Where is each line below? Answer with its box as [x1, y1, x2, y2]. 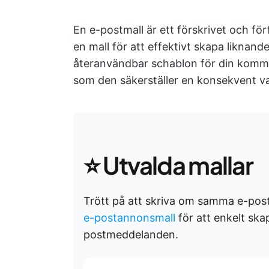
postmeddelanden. [83, 228, 178, 241]
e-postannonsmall [83, 211, 175, 224]
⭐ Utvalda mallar [83, 150, 253, 180]
